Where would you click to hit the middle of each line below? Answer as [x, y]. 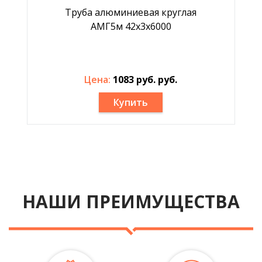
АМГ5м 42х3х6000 [131, 26]
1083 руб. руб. [145, 80]
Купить [131, 102]
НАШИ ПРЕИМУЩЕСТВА [131, 201]
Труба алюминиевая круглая [131, 12]
